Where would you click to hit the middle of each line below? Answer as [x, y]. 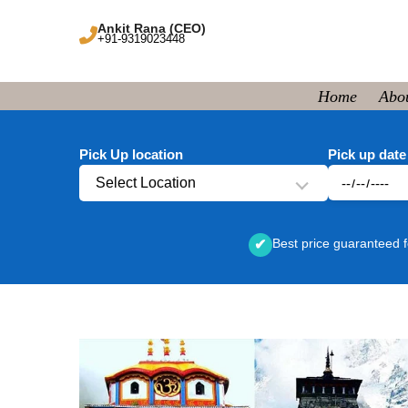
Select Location [146, 183]
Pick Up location [131, 154]
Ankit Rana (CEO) [152, 28]
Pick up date [367, 154]
